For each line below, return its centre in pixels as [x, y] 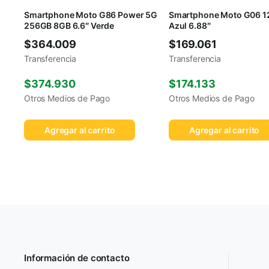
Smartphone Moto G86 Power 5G [91, 15]
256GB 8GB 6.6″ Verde [69, 26]
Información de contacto [77, 258]
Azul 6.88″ [189, 26]
